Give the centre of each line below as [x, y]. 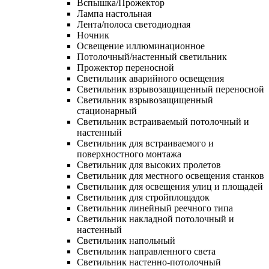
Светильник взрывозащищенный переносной [171, 89]
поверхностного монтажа [129, 154]
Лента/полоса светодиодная [134, 24]
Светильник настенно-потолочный [149, 262]
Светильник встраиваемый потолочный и [163, 121]
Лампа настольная [114, 13]
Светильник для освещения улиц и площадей [170, 186]
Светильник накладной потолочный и [156, 219]
